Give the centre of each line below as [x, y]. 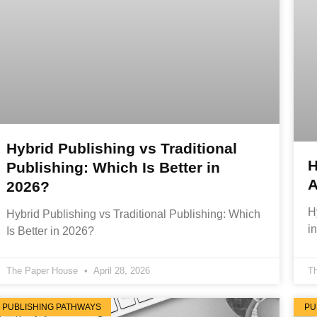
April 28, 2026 [120, 270]
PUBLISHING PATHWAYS [52, 307]
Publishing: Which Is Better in [113, 167]
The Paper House [43, 270]
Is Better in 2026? [50, 231]
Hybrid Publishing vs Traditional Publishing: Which [133, 214]
